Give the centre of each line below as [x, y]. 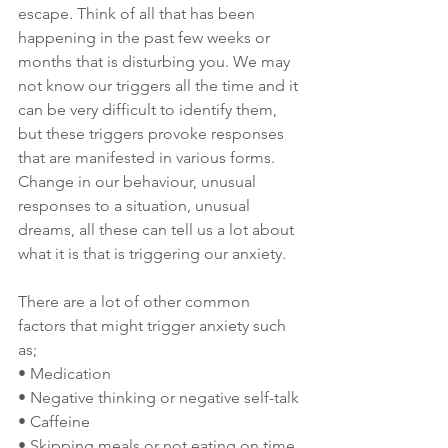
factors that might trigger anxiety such [154, 326]
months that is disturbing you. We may [156, 62]
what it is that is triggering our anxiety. [152, 254]
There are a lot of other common [136, 302]
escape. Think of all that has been [138, 14]
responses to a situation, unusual [136, 206]
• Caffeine [54, 422]
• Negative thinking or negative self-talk [158, 398]
